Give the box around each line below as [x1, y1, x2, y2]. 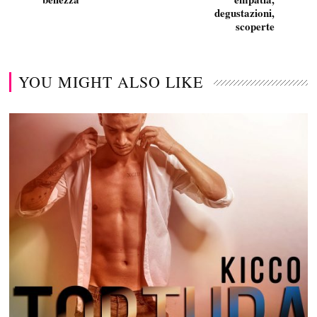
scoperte [235, 18, 275, 34]
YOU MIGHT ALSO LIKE [18, 71, 204, 92]
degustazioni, [214, 4, 275, 21]
